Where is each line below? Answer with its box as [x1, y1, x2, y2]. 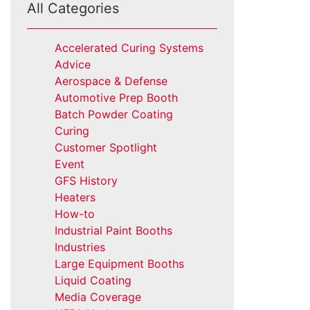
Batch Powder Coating [54, 107, 173, 121]
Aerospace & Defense [54, 74, 167, 88]
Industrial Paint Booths [54, 224, 172, 237]
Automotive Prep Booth [54, 91, 178, 104]
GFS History [54, 174, 118, 188]
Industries [54, 240, 105, 254]
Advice [54, 57, 91, 71]
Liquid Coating [54, 273, 131, 287]
